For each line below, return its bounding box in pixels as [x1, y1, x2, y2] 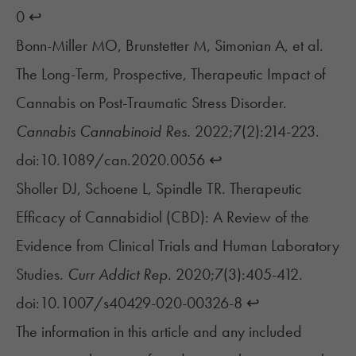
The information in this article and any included [16, 321, 302, 342]
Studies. [16, 264, 68, 285]
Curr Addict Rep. [68, 264, 172, 285]
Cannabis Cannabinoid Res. [16, 121, 195, 142]
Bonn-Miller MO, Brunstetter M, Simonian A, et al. [16, 35, 323, 56]
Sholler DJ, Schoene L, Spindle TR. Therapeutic [16, 178, 302, 199]
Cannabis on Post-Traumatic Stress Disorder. [16, 92, 287, 114]
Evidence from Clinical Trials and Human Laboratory [16, 235, 339, 257]
